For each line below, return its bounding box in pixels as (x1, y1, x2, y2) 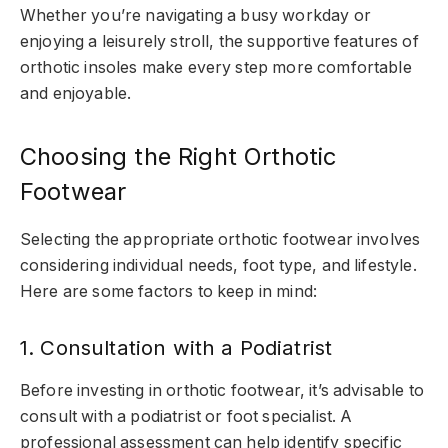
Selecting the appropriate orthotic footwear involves (20, 230, 421, 250)
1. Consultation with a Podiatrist (20, 335, 333, 361)
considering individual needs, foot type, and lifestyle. (20, 256, 417, 276)
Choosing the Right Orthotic (20, 142, 337, 172)
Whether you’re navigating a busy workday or (20, 6, 371, 26)
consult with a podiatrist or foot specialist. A (20, 407, 353, 427)
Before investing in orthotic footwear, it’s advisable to (20, 381, 424, 401)
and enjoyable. (20, 84, 132, 104)
